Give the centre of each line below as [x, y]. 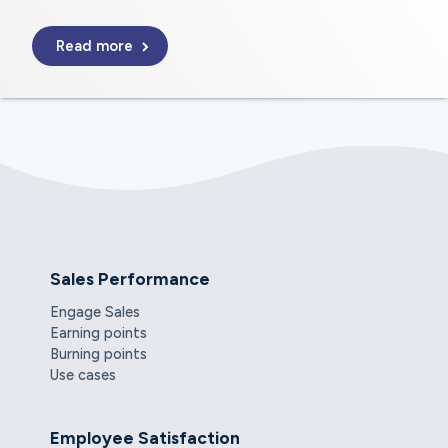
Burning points [98, 354]
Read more [96, 46]
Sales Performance [129, 279]
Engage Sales [94, 312]
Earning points [98, 333]
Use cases [82, 375]
